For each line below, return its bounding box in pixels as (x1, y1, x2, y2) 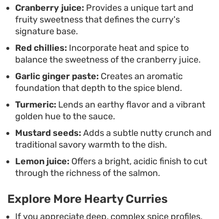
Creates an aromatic (99, 71, 183, 82)
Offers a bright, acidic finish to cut (69, 156, 207, 167)
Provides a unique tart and (84, 2, 194, 14)
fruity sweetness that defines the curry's (15, 14, 180, 25)
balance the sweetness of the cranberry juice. (15, 54, 201, 66)
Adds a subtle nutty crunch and (81, 128, 212, 139)
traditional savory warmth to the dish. (15, 139, 167, 151)
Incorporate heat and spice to (67, 43, 189, 54)
